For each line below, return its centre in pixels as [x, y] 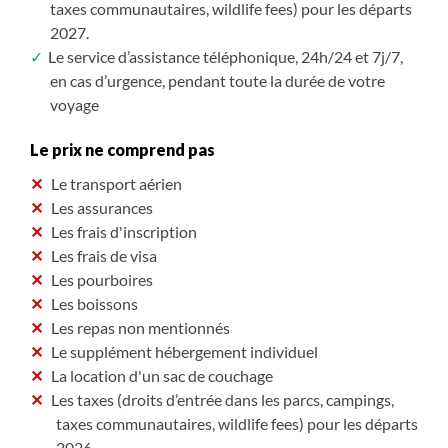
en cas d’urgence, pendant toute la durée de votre [218, 80]
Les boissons [94, 303]
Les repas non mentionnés [140, 327]
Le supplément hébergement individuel [184, 351]
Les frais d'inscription [124, 231]
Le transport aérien [116, 183]
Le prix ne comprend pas [122, 149]
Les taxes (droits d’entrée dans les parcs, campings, [222, 399]
